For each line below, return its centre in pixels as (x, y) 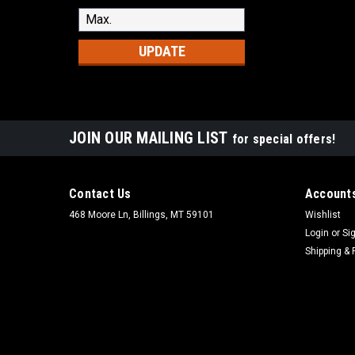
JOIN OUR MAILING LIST (151, 137)
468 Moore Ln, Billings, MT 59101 (141, 214)
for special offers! (284, 139)
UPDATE (162, 51)
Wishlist (323, 214)
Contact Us (100, 193)
